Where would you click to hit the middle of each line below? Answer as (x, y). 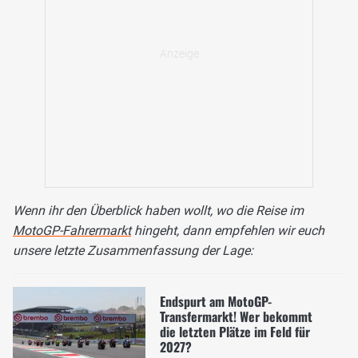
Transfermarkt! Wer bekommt (236, 316)
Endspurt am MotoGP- (215, 301)
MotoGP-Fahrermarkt (72, 231)
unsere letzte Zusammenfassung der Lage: (133, 251)
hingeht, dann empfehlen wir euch (228, 231)
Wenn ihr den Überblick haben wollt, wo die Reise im (158, 211)
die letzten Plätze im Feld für (235, 331)
